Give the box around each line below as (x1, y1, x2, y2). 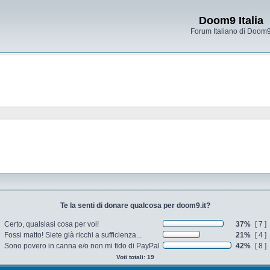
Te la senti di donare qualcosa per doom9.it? (60, 201, 210, 210)
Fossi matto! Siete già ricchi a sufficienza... (4, 231, 142, 239)
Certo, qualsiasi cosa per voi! (4, 220, 99, 228)
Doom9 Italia (198, 14, 263, 27)
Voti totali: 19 (116, 254, 154, 260)
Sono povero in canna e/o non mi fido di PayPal (4, 242, 160, 250)
